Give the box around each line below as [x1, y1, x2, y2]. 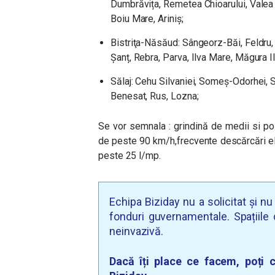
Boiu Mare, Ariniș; [110, 13, 184, 25]
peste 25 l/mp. [98, 150, 161, 161]
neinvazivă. [109, 225, 164, 238]
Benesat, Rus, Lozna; [110, 90, 199, 102]
